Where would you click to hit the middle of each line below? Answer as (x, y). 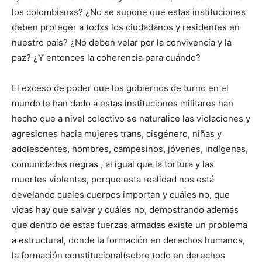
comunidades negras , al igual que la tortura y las (113, 164)
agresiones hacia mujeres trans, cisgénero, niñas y (117, 134)
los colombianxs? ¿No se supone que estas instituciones (129, 12)
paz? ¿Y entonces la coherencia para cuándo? (106, 58)
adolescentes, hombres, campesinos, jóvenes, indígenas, (130, 149)
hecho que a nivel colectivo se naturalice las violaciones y (131, 119)
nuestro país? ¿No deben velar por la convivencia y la (122, 43)
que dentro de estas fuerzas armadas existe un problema (130, 225)
